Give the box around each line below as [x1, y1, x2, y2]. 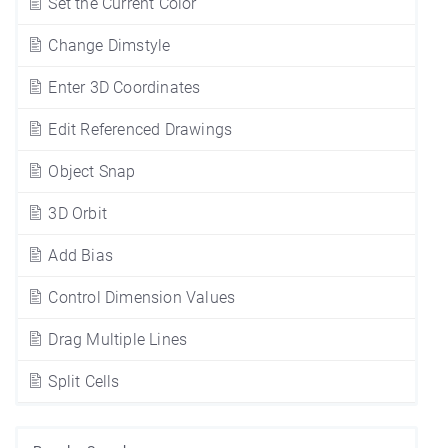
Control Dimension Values [44, 287, 236, 307]
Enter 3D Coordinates [44, 77, 201, 97]
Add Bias [44, 245, 114, 265]
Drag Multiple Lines [44, 329, 188, 349]
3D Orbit [44, 203, 108, 223]
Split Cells [44, 371, 120, 391]
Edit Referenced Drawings [44, 119, 233, 139]
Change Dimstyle [44, 35, 171, 55]
